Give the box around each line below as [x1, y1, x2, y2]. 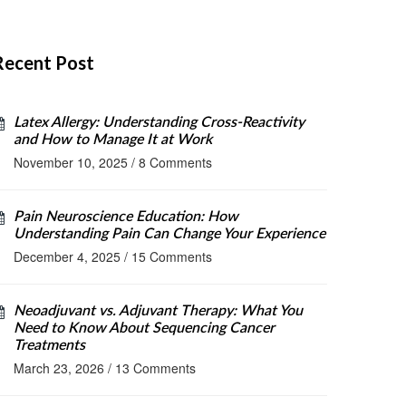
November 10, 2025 [14, 153, 128, 171]
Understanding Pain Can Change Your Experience [14, 227, 325, 241]
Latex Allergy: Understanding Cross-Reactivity [14, 115, 304, 130]
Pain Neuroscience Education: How [14, 209, 238, 224]
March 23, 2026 [14, 359, 104, 377]
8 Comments [139, 153, 212, 171]
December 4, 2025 [14, 247, 121, 266]
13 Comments [115, 359, 196, 377]
